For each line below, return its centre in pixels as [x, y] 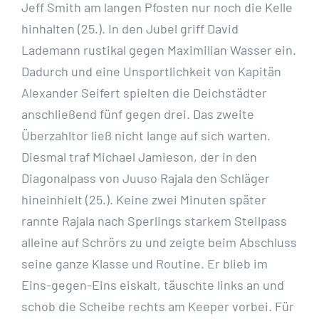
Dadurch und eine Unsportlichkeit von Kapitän [151, 72]
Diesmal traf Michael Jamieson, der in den [139, 157]
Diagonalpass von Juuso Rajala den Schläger [146, 178]
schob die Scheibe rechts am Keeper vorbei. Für [158, 307]
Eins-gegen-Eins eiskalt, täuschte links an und [153, 285]
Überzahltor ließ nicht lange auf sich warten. [146, 136]
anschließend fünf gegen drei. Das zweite [138, 114]
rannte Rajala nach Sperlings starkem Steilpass [154, 221]
